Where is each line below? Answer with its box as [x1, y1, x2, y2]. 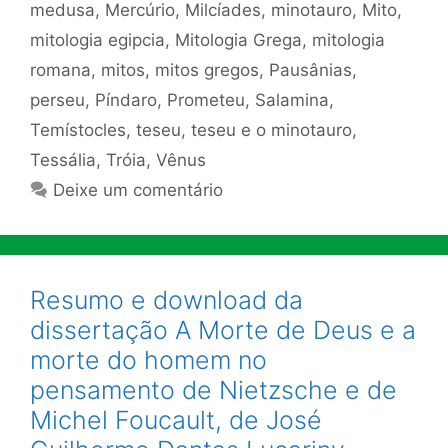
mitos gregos [155, 59, 259, 80]
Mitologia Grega [175, 29, 302, 50]
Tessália [30, 149, 96, 170]
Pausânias [269, 59, 352, 80]
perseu [30, 89, 85, 110]
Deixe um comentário [53, 179, 224, 200]
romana [30, 59, 91, 80]
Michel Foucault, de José [30, 404, 322, 435]
